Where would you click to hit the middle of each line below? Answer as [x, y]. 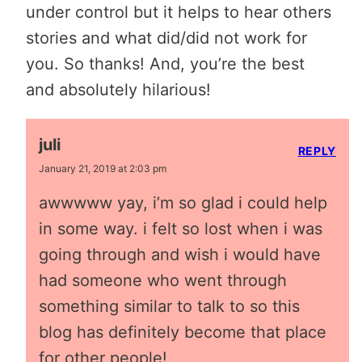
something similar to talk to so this [169, 306]
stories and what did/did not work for [166, 38]
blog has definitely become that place [183, 332]
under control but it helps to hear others [179, 12]
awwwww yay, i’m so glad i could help [183, 203]
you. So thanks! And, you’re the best [165, 64]
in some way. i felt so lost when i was [181, 229]
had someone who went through [163, 280]
